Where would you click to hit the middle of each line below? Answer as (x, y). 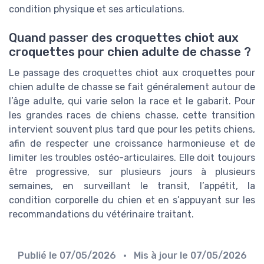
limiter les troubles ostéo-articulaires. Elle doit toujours (132, 158)
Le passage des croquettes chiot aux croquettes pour (132, 73)
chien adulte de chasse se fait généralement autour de (132, 87)
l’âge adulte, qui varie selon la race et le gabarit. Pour (132, 101)
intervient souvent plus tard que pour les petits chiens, (132, 130)
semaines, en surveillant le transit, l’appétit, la (132, 186)
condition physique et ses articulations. (97, 9)
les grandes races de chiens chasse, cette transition (132, 115)
